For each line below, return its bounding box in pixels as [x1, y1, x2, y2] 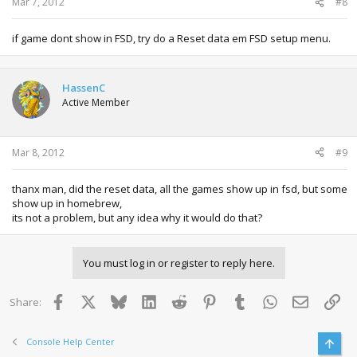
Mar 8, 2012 [12, 145, 65, 159]
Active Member [62, 96, 130, 109]
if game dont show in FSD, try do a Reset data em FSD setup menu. [12, 31, 331, 45]
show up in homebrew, [12, 195, 122, 210]
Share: [10, 294, 41, 309]
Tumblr [247, 292, 281, 308]
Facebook [65, 292, 112, 308]
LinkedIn [155, 292, 197, 308]
